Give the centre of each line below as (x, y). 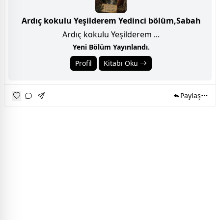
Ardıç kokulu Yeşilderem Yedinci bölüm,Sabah (111, 21)
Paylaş (191, 96)
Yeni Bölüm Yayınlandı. (111, 47)
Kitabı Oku (122, 63)
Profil (83, 63)
